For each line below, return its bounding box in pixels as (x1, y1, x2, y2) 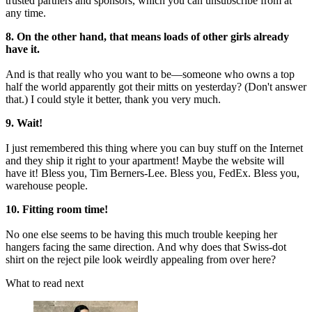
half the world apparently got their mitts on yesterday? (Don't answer (6, 81, 306, 93)
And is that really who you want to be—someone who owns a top (6, 68, 295, 81)
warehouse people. (6, 180, 88, 192)
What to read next (6, 277, 84, 290)
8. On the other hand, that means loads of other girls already (6, 31, 289, 43)
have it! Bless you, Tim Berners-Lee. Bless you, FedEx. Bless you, (6, 167, 299, 180)
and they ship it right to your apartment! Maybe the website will (6, 155, 284, 167)
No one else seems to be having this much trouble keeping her (6, 228, 277, 241)
